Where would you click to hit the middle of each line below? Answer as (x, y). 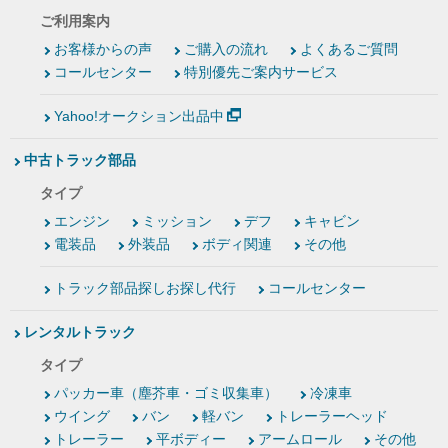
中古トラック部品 (80, 160)
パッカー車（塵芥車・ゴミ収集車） (166, 393)
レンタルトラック (80, 332)
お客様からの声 (103, 49)
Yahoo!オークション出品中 (139, 116)
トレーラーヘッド (332, 416)
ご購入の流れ (226, 49)
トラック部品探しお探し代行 (145, 288)
